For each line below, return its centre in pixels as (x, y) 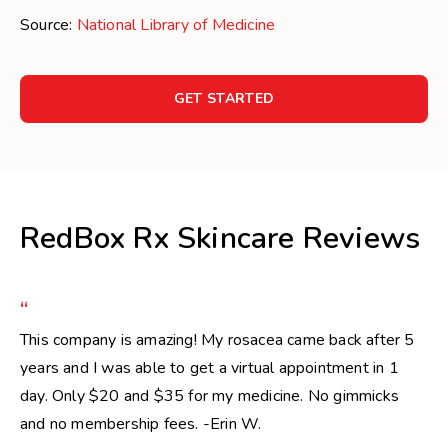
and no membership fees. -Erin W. (141, 424)
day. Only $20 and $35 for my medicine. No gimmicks (210, 396)
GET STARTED (224, 98)
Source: (48, 25)
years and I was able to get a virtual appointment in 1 (209, 368)
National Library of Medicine (176, 25)
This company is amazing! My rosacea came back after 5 (217, 340)
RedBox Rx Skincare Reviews (220, 238)
